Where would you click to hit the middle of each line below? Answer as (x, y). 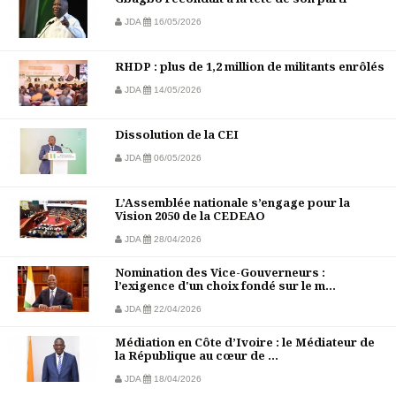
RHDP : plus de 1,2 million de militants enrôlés (250, 67)
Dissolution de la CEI (177, 135)
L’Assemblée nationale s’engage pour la (232, 203)
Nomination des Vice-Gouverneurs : (220, 273)
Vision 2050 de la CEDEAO (190, 216)
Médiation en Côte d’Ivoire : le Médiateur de (245, 343)
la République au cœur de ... (197, 356)
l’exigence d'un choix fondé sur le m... (225, 286)
